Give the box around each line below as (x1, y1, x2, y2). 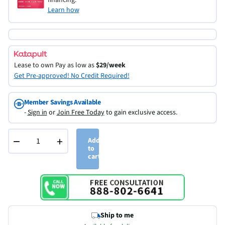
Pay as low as (55, 60, 94, 70)
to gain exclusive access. (104, 107, 177, 118)
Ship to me (100, 210, 134, 221)
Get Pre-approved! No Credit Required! (14, 71, 130, 81)
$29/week (95, 60, 126, 70)
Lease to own (14, 60, 54, 70)
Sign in (27, 107, 47, 118)
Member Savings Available (24, 97, 101, 107)
